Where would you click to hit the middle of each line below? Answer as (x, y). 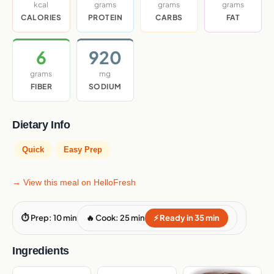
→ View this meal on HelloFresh (74, 182)
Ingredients (41, 250)
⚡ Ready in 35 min (187, 217)
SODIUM (105, 86)
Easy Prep (83, 149)
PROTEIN (105, 17)
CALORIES (41, 17)
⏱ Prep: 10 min (49, 217)
